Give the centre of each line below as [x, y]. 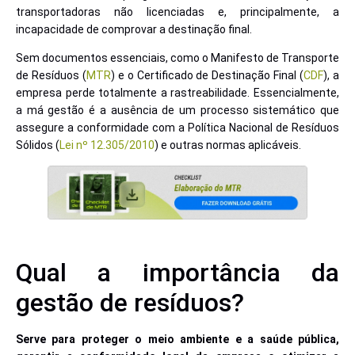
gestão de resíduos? [130, 302]
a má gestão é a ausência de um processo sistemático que [177, 111]
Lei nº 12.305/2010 [107, 145]
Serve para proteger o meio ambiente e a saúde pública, [177, 339]
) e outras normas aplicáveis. [228, 145]
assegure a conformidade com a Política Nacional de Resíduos [177, 128]
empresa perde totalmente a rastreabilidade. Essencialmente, [177, 93]
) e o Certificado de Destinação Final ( [207, 76]
